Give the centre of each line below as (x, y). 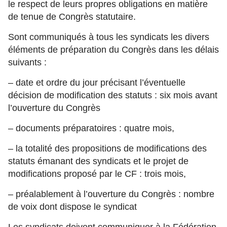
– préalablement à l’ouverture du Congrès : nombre (111, 194)
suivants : (27, 62)
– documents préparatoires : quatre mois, (91, 128)
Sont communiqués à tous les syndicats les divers (109, 37)
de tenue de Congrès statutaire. (72, 17)
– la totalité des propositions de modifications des (107, 148)
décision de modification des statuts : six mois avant (113, 95)
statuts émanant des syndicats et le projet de (98, 161)
